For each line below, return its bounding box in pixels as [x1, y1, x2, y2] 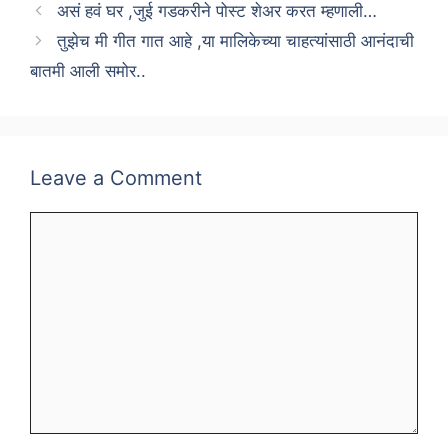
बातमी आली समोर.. [30, 61, 146, 81]
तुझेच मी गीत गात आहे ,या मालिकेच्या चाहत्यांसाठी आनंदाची [57, 31, 415, 51]
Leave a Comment [30, 166, 202, 190]
